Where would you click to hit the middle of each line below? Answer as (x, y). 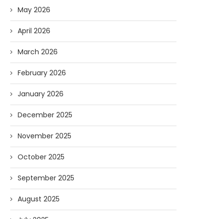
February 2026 (42, 73)
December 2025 (45, 115)
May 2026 (34, 10)
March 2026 (38, 52)
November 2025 (44, 136)
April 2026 (34, 31)
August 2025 (39, 199)
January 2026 (41, 94)
